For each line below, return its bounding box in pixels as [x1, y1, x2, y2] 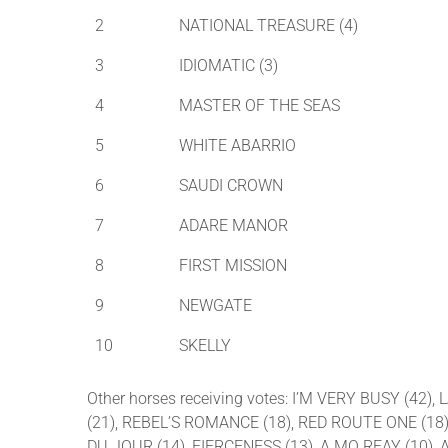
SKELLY [179, 336, 231, 356]
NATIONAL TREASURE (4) [179, 16, 358, 36]
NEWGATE [179, 296, 252, 316]
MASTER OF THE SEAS [179, 96, 340, 116]
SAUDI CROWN [179, 176, 283, 196]
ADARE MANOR [179, 216, 288, 236]
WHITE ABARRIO [179, 136, 296, 156]
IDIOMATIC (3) [179, 56, 278, 76]
